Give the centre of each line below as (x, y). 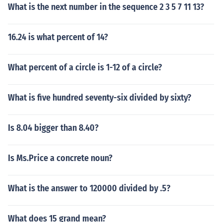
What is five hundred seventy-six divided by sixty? (100, 98)
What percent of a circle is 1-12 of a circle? (85, 67)
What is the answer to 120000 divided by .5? (89, 188)
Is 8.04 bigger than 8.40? (53, 128)
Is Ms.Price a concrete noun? (60, 158)
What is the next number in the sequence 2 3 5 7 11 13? (106, 7)
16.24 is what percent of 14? (58, 37)
